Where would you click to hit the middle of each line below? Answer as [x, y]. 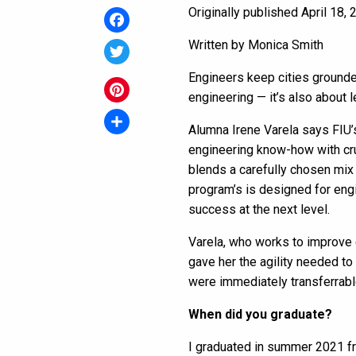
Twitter [124, 77]
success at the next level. [259, 210]
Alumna [210, 130]
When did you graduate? [260, 315]
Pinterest [130, 115]
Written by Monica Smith [256, 45]
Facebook [132, 45]
